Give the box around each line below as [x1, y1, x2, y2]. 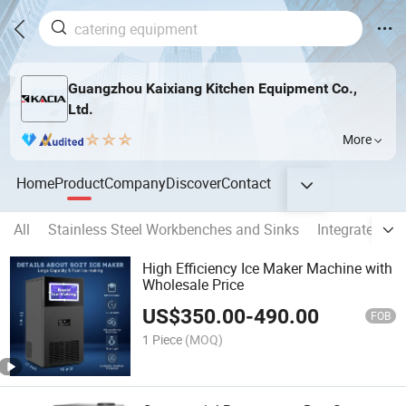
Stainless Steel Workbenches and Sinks [48, 219, 299, 240]
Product [54, 172, 105, 193]
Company [104, 172, 167, 193]
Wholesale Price [142, 275, 245, 295]
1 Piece [142, 330, 183, 348]
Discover [166, 172, 222, 193]
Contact [221, 172, 272, 193]
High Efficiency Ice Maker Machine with [142, 258, 393, 279]
